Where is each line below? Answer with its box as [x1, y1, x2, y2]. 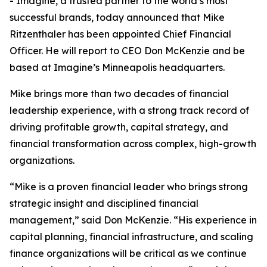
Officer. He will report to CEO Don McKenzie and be [10, 45, 245, 57]
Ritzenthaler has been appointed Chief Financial [10, 28, 231, 40]
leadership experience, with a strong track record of [10, 104, 249, 116]
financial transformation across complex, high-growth [10, 138, 256, 150]
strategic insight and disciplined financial [10, 197, 198, 209]
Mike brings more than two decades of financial [10, 88, 229, 100]
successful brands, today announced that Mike [10, 11, 225, 23]
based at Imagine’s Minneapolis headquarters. [10, 61, 225, 73]
